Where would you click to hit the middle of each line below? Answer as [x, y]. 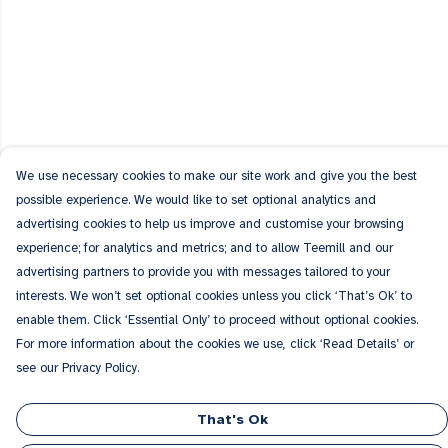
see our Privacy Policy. [77, 368]
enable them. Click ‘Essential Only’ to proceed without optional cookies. [217, 320]
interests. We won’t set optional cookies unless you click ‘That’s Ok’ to [214, 296]
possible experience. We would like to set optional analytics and [196, 200]
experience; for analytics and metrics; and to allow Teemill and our [204, 248]
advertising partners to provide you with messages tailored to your [203, 272]
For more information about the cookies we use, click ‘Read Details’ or [215, 344]
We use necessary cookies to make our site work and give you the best [216, 176]
